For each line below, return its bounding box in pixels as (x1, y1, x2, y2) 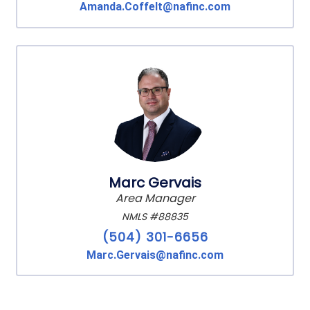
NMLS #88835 (122, 209, 188, 224)
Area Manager (115, 190, 195, 206)
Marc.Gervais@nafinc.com (86, 248, 224, 262)
